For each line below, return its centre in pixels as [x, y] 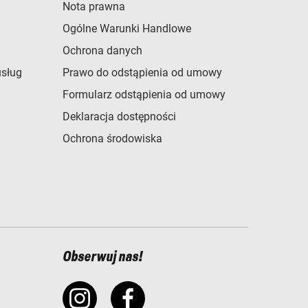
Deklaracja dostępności [119, 117]
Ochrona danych [102, 51]
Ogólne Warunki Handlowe [127, 29]
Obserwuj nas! [102, 257]
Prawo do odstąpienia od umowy [142, 73]
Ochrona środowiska [112, 139]
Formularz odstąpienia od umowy [144, 95]
